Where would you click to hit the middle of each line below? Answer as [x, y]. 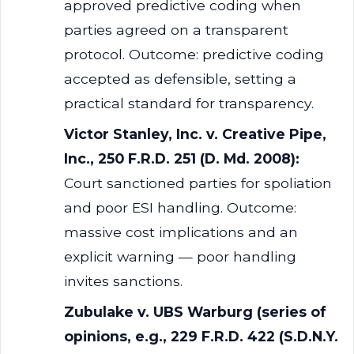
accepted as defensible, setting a [180, 79]
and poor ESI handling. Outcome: [180, 207]
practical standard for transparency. [189, 103]
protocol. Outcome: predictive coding [194, 54]
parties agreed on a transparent [176, 30]
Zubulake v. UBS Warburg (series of [195, 312]
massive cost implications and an [181, 232]
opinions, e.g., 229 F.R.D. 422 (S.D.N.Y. [201, 336]
